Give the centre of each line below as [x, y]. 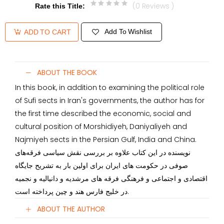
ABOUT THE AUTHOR [71, 209]
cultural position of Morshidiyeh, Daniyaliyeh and [101, 126]
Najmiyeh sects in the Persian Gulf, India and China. [106, 139]
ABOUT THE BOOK [67, 73]
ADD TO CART [47, 32]
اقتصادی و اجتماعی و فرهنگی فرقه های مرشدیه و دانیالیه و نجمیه [111, 178]
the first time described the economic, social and [103, 113]
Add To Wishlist [128, 32]
